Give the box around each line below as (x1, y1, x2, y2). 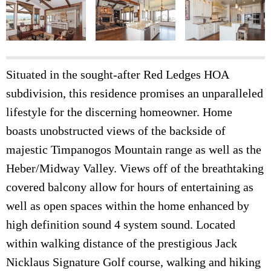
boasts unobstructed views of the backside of (6, 124, 226, 138)
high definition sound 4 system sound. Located (6, 218, 235, 232)
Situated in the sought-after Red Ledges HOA (6, 68, 229, 82)
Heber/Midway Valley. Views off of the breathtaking (6, 162, 264, 175)
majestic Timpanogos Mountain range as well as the (6, 143, 261, 157)
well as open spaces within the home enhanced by (6, 199, 249, 213)
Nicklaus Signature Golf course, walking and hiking (6, 255, 261, 269)
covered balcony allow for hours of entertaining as (6, 180, 253, 194)
